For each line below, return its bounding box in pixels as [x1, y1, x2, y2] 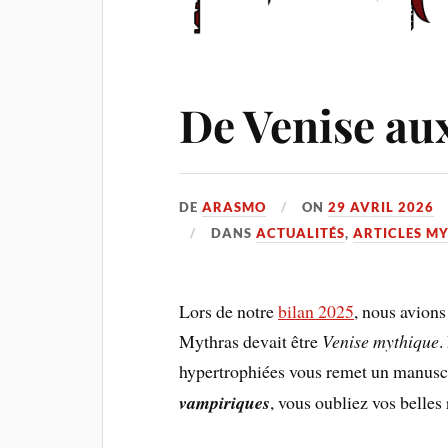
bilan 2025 [278, 298, 355, 323]
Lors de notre [179, 298, 279, 323]
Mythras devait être [179, 328, 323, 353]
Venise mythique [322, 328, 440, 353]
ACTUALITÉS [256, 224, 346, 241]
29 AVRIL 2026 [328, 198, 435, 215]
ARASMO [202, 198, 267, 215]
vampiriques [179, 389, 271, 415]
